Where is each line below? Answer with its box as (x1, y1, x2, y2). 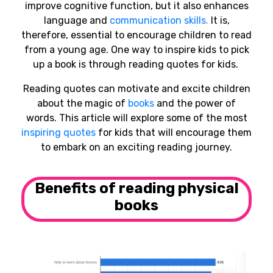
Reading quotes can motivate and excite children (23, 82, 250, 94)
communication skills (109, 14, 206, 26)
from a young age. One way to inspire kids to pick (24, 43, 249, 55)
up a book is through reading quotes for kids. (32, 58, 241, 70)
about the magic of (37, 97, 128, 109)
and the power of (154, 97, 236, 109)
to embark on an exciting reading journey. (41, 141, 232, 153)
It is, (210, 14, 230, 26)
